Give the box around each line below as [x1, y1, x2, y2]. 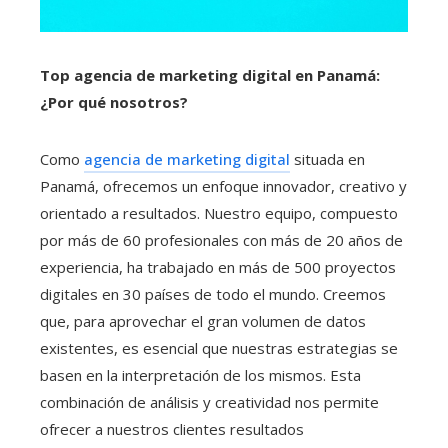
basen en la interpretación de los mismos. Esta [40, 364, 361, 385]
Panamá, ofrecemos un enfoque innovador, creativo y [40, 175, 407, 196]
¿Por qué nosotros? [40, 91, 188, 112]
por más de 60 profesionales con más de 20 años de [40, 229, 403, 250]
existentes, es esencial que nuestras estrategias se [40, 337, 398, 358]
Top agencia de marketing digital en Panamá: [40, 64, 380, 85]
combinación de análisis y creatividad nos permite [40, 391, 379, 412]
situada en [290, 148, 365, 169]
